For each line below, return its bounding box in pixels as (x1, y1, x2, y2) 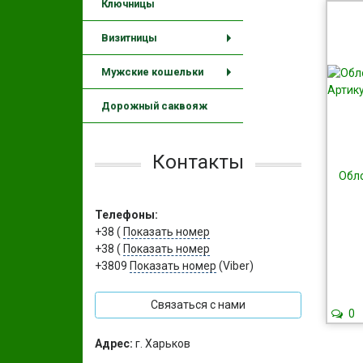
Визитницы (101, 32, 157, 44)
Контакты (152, 150, 244, 173)
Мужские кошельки (101, 66, 203, 78)
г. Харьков (133, 337, 190, 350)
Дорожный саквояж (101, 100, 207, 112)
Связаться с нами (151, 298, 246, 311)
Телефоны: (95, 208, 158, 221)
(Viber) (216, 259, 254, 272)
